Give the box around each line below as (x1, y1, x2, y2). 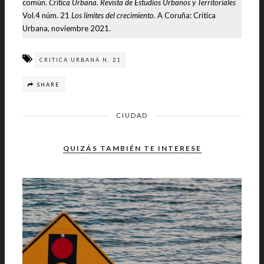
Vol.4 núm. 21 (22, 10, 71, 20)
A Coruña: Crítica (156, 10, 216, 20)
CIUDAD (116, 111, 148, 119)
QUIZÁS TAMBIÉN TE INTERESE (62, 144, 202, 153)
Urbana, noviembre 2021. (22, 23, 111, 33)
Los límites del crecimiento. (71, 10, 156, 20)
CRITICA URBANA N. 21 (39, 57, 121, 63)
